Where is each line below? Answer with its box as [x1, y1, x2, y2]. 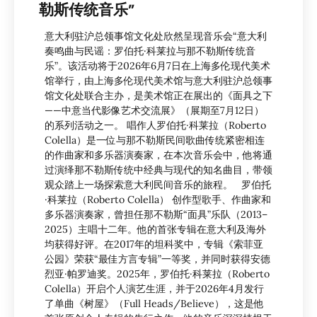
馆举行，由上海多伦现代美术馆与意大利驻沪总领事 [45, 74, 272, 87]
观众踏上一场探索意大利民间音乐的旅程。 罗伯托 [45, 178, 271, 191]
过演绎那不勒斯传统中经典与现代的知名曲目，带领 [45, 163, 272, 176]
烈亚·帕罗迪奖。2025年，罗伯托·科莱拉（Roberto [45, 267, 270, 280]
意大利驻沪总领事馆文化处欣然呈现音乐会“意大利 [45, 29, 267, 42]
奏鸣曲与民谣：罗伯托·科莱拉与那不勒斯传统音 [45, 44, 255, 57]
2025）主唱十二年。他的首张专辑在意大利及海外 [45, 222, 266, 236]
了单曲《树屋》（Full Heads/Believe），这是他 [45, 296, 264, 310]
